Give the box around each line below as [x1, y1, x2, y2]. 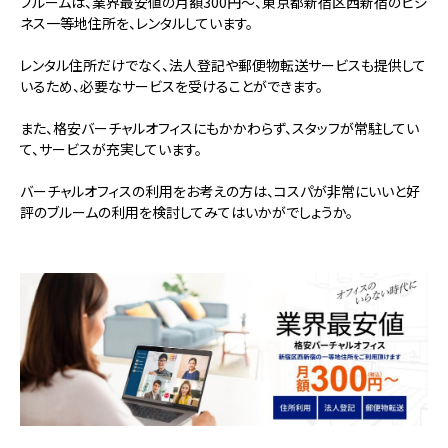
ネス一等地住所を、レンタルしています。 [20, 13, 253, 34]
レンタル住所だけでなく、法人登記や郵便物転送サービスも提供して [20, 55, 426, 76]
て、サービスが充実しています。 [20, 139, 202, 160]
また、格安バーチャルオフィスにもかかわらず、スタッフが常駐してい [20, 118, 419, 139]
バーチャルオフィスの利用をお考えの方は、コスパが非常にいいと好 [20, 181, 420, 202]
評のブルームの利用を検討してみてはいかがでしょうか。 [20, 202, 353, 223]
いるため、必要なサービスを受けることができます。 [20, 76, 323, 97]
